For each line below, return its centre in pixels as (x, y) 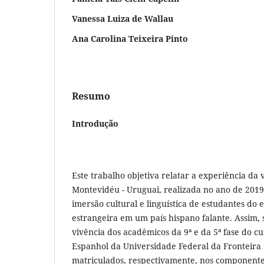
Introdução (95, 123)
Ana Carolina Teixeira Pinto (130, 38)
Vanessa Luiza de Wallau (123, 18)
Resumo (91, 96)
